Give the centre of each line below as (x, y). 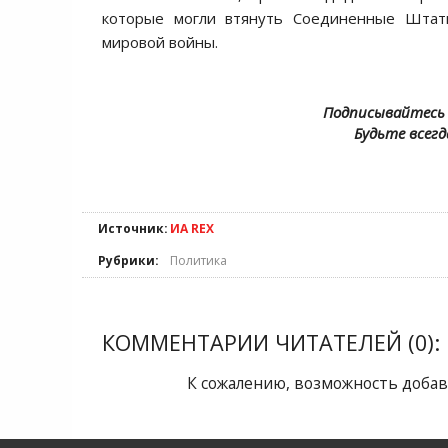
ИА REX (192, 228)
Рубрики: (128, 260)
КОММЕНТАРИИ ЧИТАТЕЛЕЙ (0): (271, 342)
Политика (198, 260)
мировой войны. (160, 42)
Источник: (133, 228)
